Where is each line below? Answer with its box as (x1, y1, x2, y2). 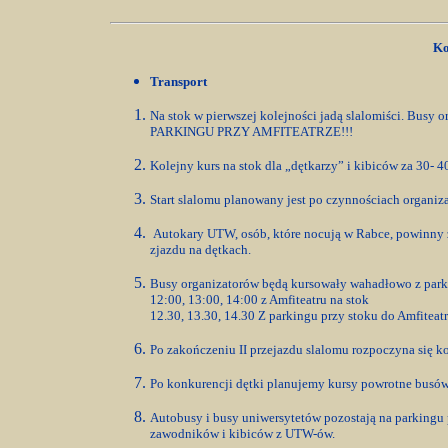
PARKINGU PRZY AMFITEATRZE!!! (150, 124, 356, 139)
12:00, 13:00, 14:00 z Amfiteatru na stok (150, 292, 369, 307)
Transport (150, 74, 207, 89)
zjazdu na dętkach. (150, 242, 251, 257)
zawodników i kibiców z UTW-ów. (150, 426, 335, 441)
